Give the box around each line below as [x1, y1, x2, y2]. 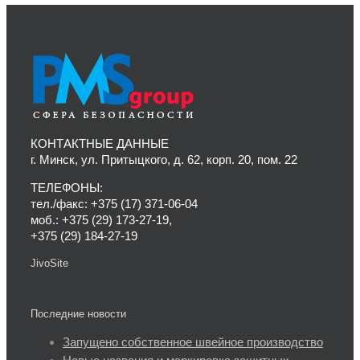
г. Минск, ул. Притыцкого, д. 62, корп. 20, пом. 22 [31, 152, 297, 166]
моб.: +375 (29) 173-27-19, [31, 212, 172, 227]
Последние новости [31, 307, 126, 320]
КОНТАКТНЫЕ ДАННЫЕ [31, 136, 169, 150]
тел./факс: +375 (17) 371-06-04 [31, 196, 198, 211]
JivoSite [31, 256, 68, 269]
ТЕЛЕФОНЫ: [31, 180, 103, 194]
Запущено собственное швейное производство [63, 335, 323, 350]
